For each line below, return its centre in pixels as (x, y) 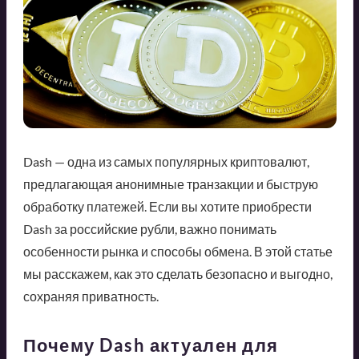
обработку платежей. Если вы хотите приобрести (167, 207)
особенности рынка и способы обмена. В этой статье (177, 252)
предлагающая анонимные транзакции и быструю (170, 184)
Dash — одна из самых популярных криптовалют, (166, 162)
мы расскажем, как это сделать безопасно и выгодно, (177, 274)
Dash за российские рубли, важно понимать (149, 229)
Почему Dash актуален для (151, 345)
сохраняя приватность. (91, 296)
